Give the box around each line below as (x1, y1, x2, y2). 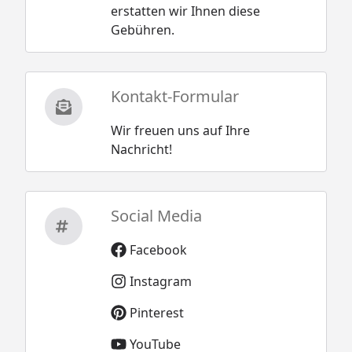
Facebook (129, 240, 187, 258)
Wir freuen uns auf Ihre (110, 121, 250, 139)
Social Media (110, 204, 202, 226)
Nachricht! (110, 140, 172, 158)
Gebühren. (110, 20, 174, 38)
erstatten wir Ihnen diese (110, 2, 260, 20)
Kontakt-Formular (110, 85, 239, 107)
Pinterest (129, 303, 184, 321)
